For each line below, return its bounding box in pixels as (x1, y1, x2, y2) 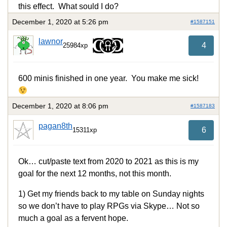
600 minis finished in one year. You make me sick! (18, 74, 199, 83)
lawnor (39, 37, 63, 46)
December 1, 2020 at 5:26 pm (12, 18, 108, 26)
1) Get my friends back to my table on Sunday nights (18, 190, 204, 199)
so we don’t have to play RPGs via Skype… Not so (18, 202, 200, 211)
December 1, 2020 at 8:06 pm (12, 102, 108, 110)
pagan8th (39, 122, 72, 131)
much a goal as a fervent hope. (18, 214, 128, 223)
